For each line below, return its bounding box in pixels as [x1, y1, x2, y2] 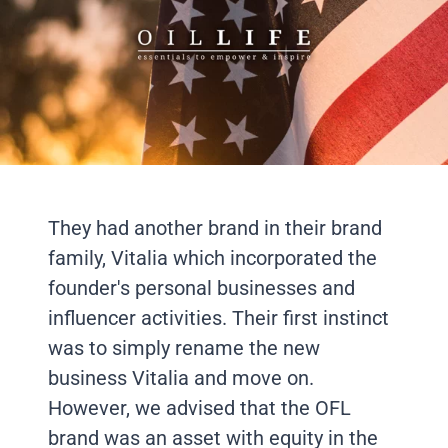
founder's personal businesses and [48, 276, 355, 301]
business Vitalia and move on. [48, 366, 314, 391]
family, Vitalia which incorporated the [48, 246, 377, 271]
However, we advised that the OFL [48, 396, 351, 421]
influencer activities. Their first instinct [48, 306, 389, 331]
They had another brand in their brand [48, 216, 382, 241]
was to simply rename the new [48, 336, 320, 361]
